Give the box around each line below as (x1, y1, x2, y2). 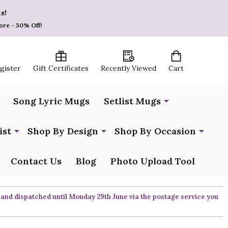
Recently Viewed (101, 64, 156, 73)
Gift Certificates (33, 64, 89, 73)
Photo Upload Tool (110, 155, 195, 167)
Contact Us (10, 155, 62, 167)
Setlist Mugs (104, 95, 161, 107)
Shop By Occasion (115, 125, 196, 137)
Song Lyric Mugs (13, 95, 90, 107)
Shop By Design (27, 125, 98, 137)
